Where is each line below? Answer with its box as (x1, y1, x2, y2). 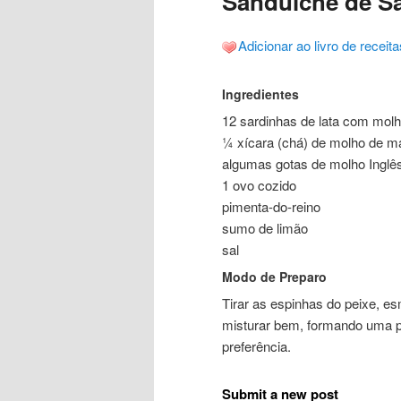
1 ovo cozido (222, 175, 296, 195)
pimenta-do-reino (222, 197, 320, 217)
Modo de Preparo (222, 268, 327, 286)
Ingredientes (222, 85, 299, 104)
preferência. (222, 337, 291, 356)
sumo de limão (222, 218, 308, 238)
